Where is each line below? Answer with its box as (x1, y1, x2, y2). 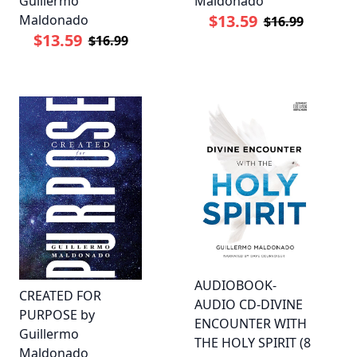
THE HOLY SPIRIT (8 (194, 333, 311, 351)
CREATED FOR (19, 286, 101, 304)
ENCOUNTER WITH (194, 314, 307, 332)
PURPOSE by (19, 305, 95, 324)
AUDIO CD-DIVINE (194, 295, 303, 313)
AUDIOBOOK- (194, 276, 277, 294)
